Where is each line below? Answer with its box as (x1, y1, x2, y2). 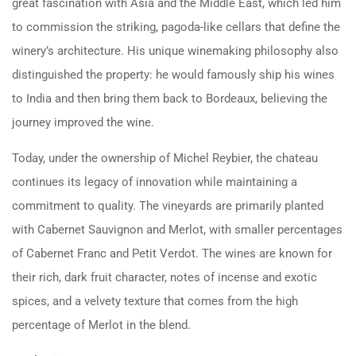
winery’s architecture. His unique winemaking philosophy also (12, 43, 339, 58)
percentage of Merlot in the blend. (12, 317, 191, 332)
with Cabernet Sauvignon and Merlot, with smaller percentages (12, 222, 342, 237)
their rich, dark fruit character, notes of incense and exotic (12, 269, 317, 284)
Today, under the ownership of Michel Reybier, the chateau (12, 150, 318, 165)
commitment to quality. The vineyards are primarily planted (12, 198, 323, 213)
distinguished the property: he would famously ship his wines (12, 67, 335, 82)
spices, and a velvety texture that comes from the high (12, 293, 298, 308)
